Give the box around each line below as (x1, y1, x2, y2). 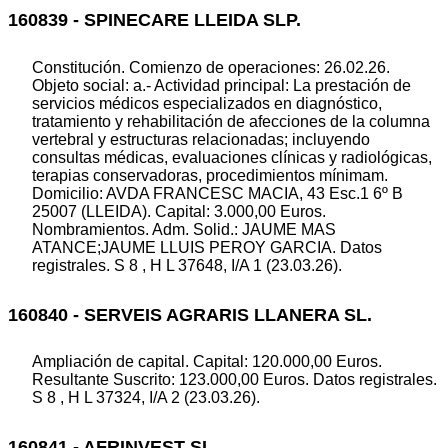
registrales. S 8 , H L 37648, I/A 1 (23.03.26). (32, 256, 342, 274)
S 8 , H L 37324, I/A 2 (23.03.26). (32, 389, 260, 407)
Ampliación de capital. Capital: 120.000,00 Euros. (32, 353, 382, 371)
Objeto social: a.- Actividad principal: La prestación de (32, 76, 411, 94)
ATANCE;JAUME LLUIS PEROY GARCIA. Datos (32, 238, 382, 256)
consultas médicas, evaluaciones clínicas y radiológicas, (32, 148, 432, 166)
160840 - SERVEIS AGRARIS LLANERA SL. (8, 304, 372, 325)
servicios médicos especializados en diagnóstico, (32, 94, 382, 112)
